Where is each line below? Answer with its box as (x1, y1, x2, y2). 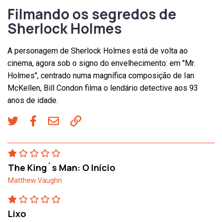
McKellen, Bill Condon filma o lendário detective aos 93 (7, 83, 198, 93)
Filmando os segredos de (7, 4, 176, 24)
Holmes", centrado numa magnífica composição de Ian (7, 71, 194, 81)
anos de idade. (7, 96, 58, 106)
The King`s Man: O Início (8, 162, 115, 174)
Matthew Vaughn (8, 176, 62, 185)
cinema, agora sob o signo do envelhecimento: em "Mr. (7, 58, 195, 68)
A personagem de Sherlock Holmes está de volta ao (7, 46, 188, 56)
